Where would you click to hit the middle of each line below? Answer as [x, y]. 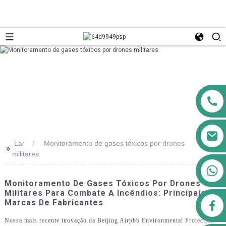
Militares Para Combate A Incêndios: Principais [105, 193]
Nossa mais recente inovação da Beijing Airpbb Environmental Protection [109, 220]
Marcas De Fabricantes [54, 203]
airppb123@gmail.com [148, 201]
